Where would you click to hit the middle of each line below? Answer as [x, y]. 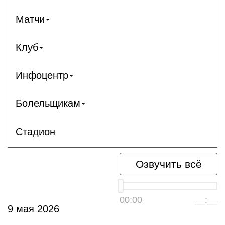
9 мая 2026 [33, 209]
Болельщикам [48, 103]
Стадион [35, 131]
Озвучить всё [168, 164]
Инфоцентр [42, 75]
